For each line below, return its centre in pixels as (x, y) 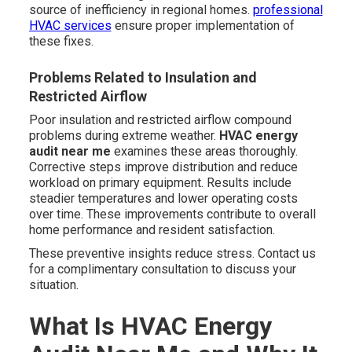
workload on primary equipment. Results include (160, 183)
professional (288, 10)
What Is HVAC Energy (150, 326)
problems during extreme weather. (124, 136)
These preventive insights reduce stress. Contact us (172, 254)
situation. (53, 285)
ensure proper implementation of (203, 26)
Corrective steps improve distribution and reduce (163, 167)
